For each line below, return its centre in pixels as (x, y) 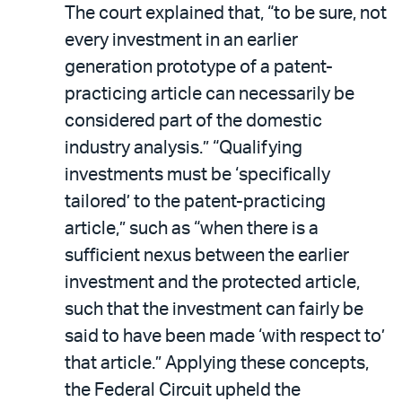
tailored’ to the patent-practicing (195, 201)
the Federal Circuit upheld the (183, 390)
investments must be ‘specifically (197, 175)
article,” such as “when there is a (192, 228)
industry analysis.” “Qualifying (184, 148)
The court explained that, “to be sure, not (226, 13)
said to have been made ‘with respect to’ (225, 336)
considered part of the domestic (193, 121)
